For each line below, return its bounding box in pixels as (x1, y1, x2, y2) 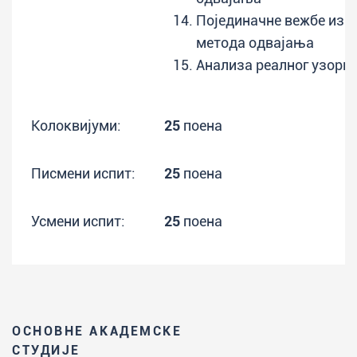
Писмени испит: (31, 165, 135, 182)
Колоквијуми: (31, 117, 121, 134)
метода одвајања (196, 34, 314, 51)
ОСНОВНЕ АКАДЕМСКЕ (12, 324, 182, 339)
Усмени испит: (31, 213, 125, 229)
